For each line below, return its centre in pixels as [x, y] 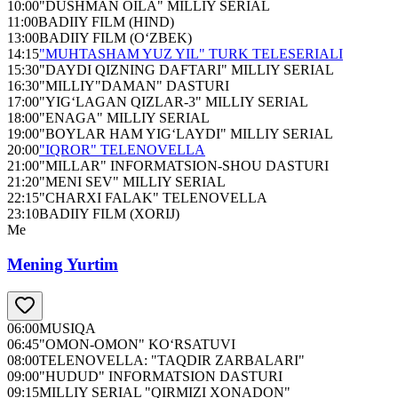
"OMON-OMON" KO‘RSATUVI [137, 344]
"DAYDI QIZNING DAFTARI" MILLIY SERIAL [187, 70]
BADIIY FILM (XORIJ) [109, 214]
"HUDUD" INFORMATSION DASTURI [161, 376]
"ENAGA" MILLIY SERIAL [124, 118]
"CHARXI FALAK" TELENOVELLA [153, 198]
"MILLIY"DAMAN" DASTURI [134, 86]
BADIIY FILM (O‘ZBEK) [115, 38]
